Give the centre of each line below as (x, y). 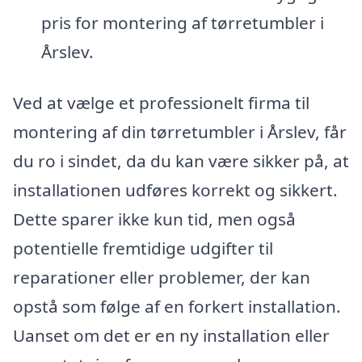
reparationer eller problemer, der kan (162, 278)
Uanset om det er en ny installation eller (171, 336)
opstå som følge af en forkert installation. (177, 307)
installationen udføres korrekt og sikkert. (175, 190)
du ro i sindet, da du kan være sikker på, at (181, 161)
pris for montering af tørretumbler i (182, 22)
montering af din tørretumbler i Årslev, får (180, 132)
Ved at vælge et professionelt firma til (161, 103)
